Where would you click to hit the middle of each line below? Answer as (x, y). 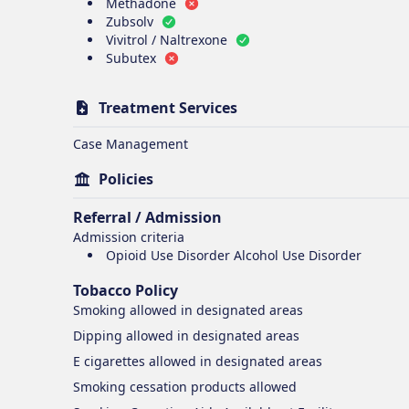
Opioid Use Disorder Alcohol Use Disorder (234, 255)
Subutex (131, 58)
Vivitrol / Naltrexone (167, 40)
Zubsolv (130, 21)
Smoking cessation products (159, 387)
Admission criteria (129, 237)
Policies (126, 179)
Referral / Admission (147, 217)
